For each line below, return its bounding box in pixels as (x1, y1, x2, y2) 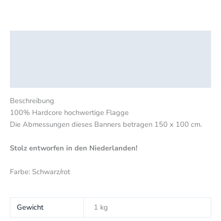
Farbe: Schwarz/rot (10, 166, 70, 177)
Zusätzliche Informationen (10, 54, 98, 64)
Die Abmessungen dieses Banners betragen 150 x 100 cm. (10, 119, 202, 130)
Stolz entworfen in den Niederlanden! (10, 143, 138, 153)
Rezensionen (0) (10, 73, 64, 83)
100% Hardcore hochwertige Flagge (10, 108, 129, 118)
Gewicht (17, 202, 44, 213)
